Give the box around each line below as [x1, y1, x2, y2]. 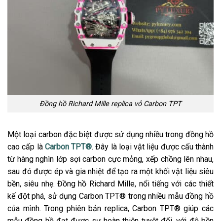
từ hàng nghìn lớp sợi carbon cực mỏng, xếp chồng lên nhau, [7, 154, 214, 164]
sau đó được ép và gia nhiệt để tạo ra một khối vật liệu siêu [7, 166, 214, 176]
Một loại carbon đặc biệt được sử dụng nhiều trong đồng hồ [7, 129, 214, 139]
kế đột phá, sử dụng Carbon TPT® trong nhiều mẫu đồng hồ [7, 191, 214, 201]
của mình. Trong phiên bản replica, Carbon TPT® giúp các [7, 203, 214, 213]
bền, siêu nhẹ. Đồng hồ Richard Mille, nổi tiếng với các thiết [7, 179, 214, 188]
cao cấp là [7, 142, 45, 151]
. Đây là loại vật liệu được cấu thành [92, 142, 214, 151]
